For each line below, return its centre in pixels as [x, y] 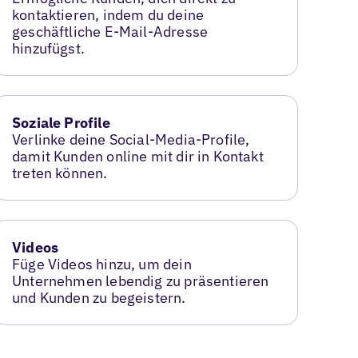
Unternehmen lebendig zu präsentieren [141, 280]
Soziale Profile [61, 123]
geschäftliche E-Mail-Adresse [110, 32]
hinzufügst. [48, 49]
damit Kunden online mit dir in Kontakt [138, 156]
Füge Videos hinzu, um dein [102, 264]
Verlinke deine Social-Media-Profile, [131, 139]
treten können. [60, 173]
